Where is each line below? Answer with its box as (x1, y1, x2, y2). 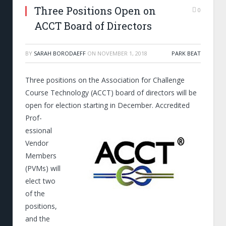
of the (25, 189, 45, 198)
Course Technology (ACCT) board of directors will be (25, 88, 197, 97)
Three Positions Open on (34, 4, 156, 17)
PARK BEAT (172, 49, 201, 57)
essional (25, 126, 52, 135)
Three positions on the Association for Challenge (25, 75, 185, 85)
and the (25, 214, 50, 223)
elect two (25, 176, 55, 186)
